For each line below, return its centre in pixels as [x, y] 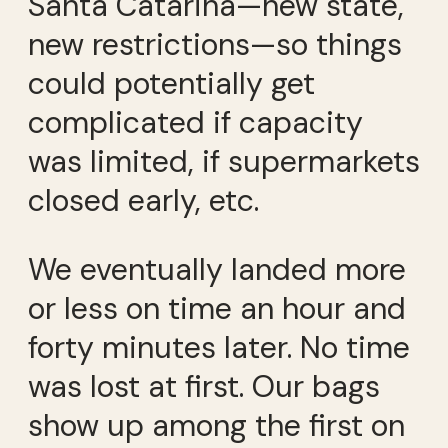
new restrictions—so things [215, 44]
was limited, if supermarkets [224, 161]
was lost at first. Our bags [204, 387]
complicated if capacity [195, 122]
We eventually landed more [217, 270]
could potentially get [171, 83]
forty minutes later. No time [219, 348]
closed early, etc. [143, 200]
